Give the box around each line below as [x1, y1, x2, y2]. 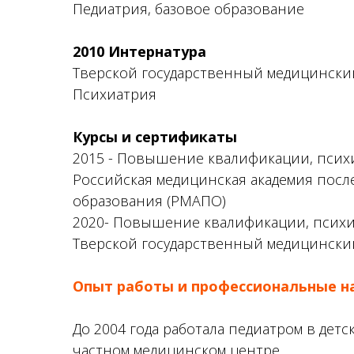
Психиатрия [73, 85, 156, 104]
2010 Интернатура [73, 42, 206, 61]
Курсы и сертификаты [73, 127, 237, 146]
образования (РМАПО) [73, 191, 226, 210]
